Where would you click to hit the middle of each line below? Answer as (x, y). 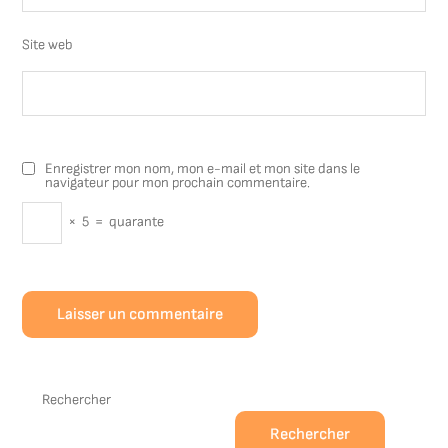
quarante (137, 221)
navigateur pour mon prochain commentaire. (178, 182)
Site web (48, 44)
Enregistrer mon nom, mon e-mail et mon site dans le (203, 168)
